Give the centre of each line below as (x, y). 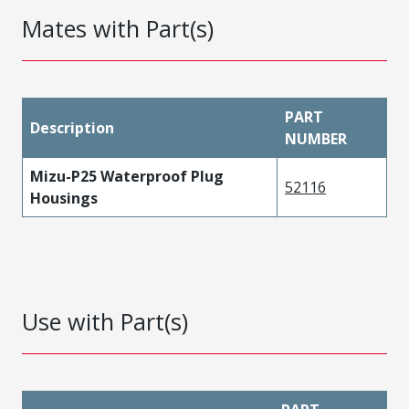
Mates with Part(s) (118, 28)
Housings (64, 198)
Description (72, 128)
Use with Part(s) (105, 321)
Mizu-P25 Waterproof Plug (127, 176)
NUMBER (316, 139)
